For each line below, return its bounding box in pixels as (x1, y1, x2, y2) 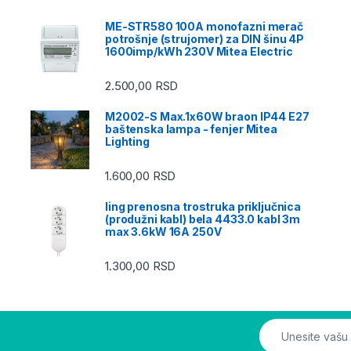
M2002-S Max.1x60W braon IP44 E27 (105, 109, 309, 123)
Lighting (105, 134, 150, 148)
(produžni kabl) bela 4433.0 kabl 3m (105, 212, 301, 226)
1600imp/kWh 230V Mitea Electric (105, 44, 293, 58)
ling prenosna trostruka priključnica (105, 200, 301, 214)
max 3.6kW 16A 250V (105, 225, 222, 239)
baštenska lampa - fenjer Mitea (105, 121, 277, 136)
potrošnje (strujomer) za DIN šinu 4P (105, 31, 304, 45)
